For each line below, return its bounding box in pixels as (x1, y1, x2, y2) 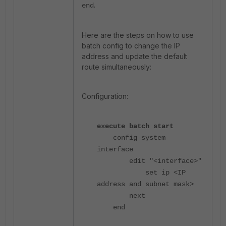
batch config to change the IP (82, 41, 180, 50)
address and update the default (82, 52, 187, 61)
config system (97, 134, 165, 142)
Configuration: (82, 92, 128, 100)
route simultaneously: (82, 63, 151, 71)
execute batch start (97, 122, 174, 130)
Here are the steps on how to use (82, 31, 194, 39)
